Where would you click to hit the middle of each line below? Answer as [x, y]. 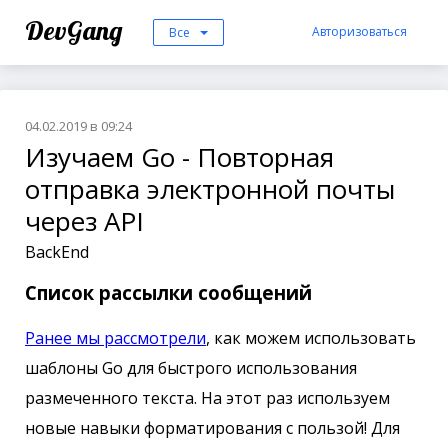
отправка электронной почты [210, 189]
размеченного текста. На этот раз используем [207, 397]
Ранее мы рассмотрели [115, 337]
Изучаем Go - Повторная [179, 157]
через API [84, 221]
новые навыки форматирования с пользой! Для [212, 427]
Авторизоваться [359, 31]
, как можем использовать [311, 337]
